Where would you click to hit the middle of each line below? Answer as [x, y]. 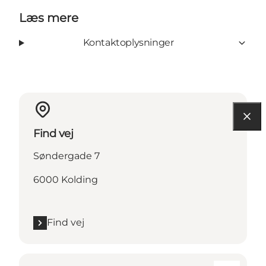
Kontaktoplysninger [128, 43]
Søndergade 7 [66, 156]
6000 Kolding [66, 180]
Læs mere [49, 18]
